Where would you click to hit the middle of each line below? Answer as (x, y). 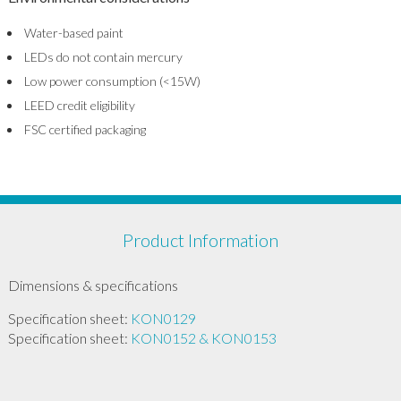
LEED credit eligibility (79, 106)
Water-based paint (73, 33)
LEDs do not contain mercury (103, 57)
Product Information (200, 240)
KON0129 (163, 319)
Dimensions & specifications (93, 286)
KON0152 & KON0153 (203, 338)
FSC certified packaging (85, 130)
